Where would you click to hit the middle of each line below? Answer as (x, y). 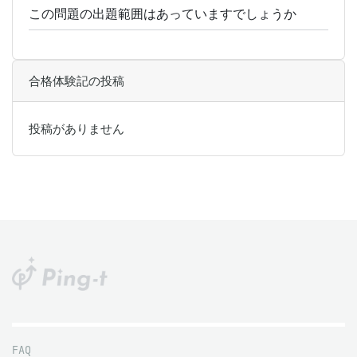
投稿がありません (76, 129)
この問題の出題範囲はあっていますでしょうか (163, 14)
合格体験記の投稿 (76, 81)
